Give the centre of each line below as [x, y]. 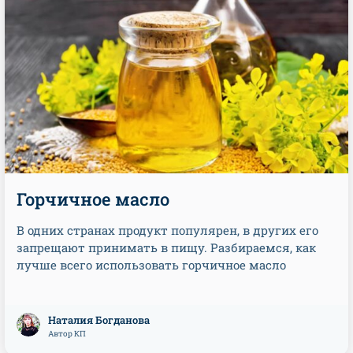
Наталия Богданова [99, 320]
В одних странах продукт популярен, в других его [167, 230]
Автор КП [67, 334]
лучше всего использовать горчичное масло [151, 265]
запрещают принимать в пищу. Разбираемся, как [166, 247]
